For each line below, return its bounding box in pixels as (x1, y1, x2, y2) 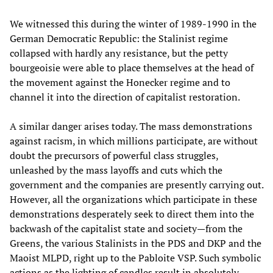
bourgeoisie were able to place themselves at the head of (10, 61, 253, 75)
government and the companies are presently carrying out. (10, 178, 263, 192)
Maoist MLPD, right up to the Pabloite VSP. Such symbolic (10, 251, 261, 265)
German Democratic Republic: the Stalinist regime (10, 32, 228, 46)
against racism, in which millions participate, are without (10, 134, 258, 148)
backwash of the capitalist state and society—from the (10, 222, 243, 236)
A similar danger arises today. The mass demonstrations (10, 119, 252, 133)
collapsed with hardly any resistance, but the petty (10, 46, 228, 60)
